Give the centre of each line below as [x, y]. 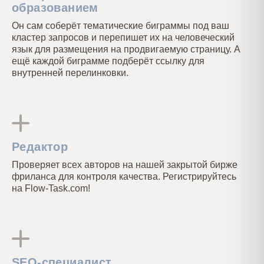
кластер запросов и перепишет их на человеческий [123, 37]
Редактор [40, 147]
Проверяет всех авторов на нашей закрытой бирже [125, 165]
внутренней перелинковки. [70, 73]
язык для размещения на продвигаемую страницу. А [126, 49]
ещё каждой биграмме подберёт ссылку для [108, 61]
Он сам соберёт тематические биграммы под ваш [121, 26]
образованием [55, 8]
